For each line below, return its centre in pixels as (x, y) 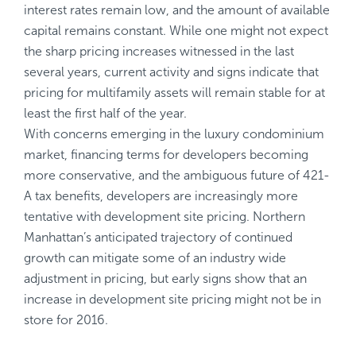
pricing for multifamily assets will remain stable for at (174, 93)
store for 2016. (66, 320)
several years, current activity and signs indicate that (171, 72)
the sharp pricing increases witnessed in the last (159, 51)
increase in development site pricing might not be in (172, 299)
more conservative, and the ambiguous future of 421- (177, 175)
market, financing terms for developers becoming (166, 155)
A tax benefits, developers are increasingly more (161, 196)
